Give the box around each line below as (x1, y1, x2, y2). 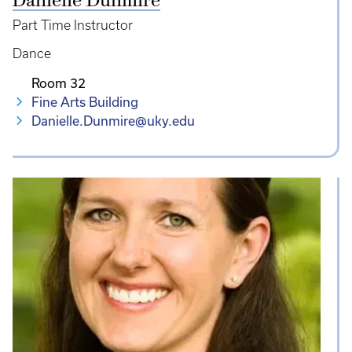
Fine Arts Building (31, 93, 138, 109)
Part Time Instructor (13, 17, 133, 32)
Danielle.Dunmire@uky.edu (31, 112, 195, 128)
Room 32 (31, 75, 86, 90)
